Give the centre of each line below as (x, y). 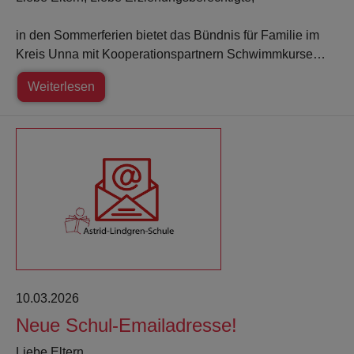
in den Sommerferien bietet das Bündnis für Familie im (168, 36)
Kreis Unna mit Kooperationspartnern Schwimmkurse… (171, 55)
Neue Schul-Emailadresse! (126, 326)
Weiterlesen (62, 87)
